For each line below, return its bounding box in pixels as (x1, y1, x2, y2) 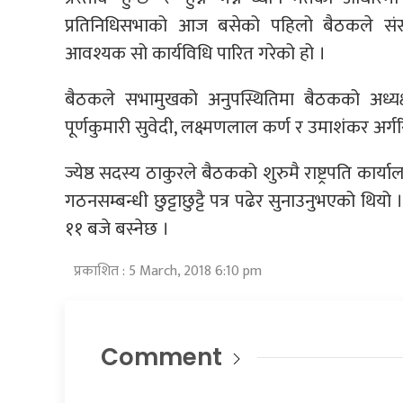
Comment (101, 340, 222, 373)
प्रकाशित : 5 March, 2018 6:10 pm (74, 258, 262, 283)
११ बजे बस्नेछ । (65, 212, 169, 245)
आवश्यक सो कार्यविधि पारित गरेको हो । (65, 37, 326, 69)
